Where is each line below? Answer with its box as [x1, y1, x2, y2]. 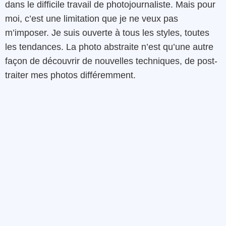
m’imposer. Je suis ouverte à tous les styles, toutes [5, 27, 209, 38]
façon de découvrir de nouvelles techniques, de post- [5, 55, 217, 66]
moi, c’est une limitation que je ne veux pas [5, 13, 178, 24]
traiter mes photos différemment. [5, 70, 136, 80]
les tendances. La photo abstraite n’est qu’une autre [5, 41, 213, 52]
